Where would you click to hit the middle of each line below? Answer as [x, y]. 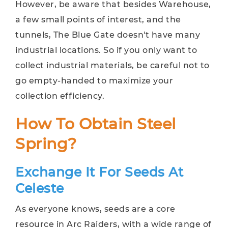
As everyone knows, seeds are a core [95, 209]
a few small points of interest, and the [98, 20]
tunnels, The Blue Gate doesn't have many [108, 35]
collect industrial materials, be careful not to [112, 65]
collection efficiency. [60, 96]
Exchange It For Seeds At [99, 172]
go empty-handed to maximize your [94, 81]
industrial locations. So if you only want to [106, 50]
